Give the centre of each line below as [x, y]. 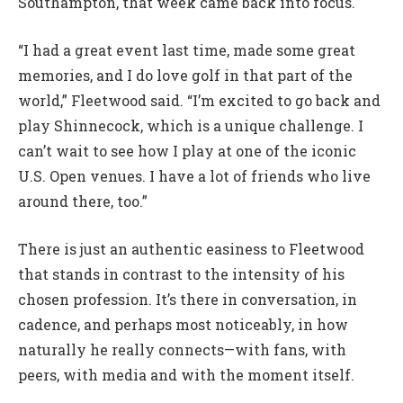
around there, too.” [83, 201]
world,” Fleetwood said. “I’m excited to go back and [199, 100]
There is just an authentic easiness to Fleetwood [191, 248]
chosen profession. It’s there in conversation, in [188, 299]
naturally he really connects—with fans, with [182, 349]
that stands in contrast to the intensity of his [181, 273]
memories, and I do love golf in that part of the [185, 75]
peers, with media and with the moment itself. [186, 374]
